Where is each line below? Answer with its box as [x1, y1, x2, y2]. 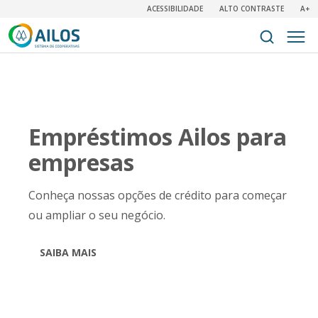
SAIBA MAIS [40, 246, 97, 259]
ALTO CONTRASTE [219, 4, 284, 13]
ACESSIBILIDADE [147, 4, 203, 13]
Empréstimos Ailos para [28, 121, 287, 152]
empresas [28, 147, 134, 177]
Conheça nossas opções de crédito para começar [28, 187, 287, 203]
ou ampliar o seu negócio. [28, 207, 165, 223]
